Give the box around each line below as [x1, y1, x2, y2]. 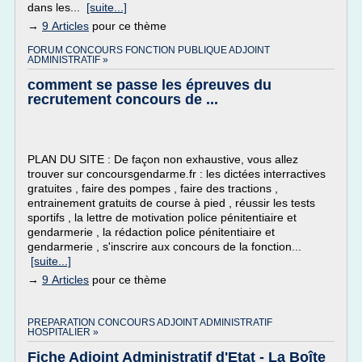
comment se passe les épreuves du [27, 77, 271, 93]
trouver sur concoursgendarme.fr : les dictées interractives [27, 167, 326, 180]
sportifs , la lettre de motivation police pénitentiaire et [27, 211, 297, 224]
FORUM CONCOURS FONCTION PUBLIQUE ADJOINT [27, 44, 270, 56]
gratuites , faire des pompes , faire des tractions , [27, 182, 278, 195]
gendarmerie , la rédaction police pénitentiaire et [27, 225, 275, 238]
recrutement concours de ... [27, 91, 218, 107]
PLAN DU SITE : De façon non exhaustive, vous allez [27, 153, 298, 166]
